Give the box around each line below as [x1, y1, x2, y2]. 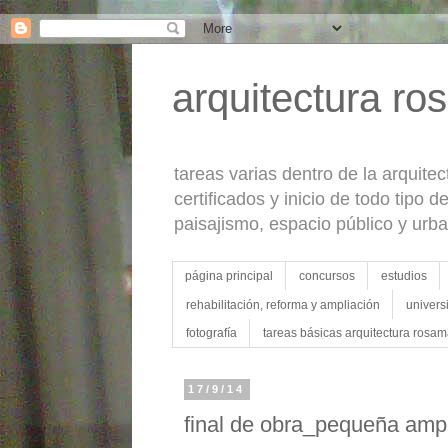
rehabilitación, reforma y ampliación [186, 297, 380, 312]
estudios [381, 269, 427, 284]
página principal [185, 269, 273, 284]
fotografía [186, 325, 237, 340]
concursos [299, 269, 355, 284]
